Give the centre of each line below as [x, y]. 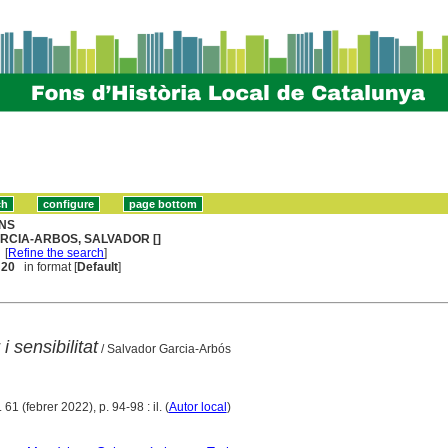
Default [98, 266]
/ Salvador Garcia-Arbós [164, 348]
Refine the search [56, 252]
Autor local [197, 406]
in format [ [46, 266]
